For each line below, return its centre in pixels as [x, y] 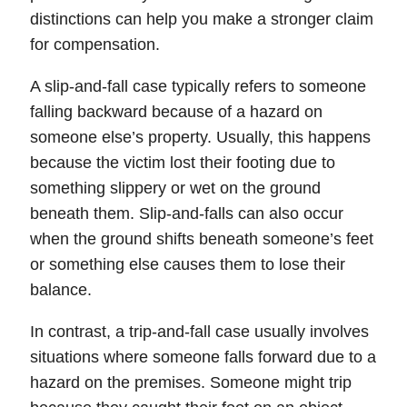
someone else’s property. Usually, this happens [200, 137]
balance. [61, 289]
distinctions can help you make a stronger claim [202, 19]
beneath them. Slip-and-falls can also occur [187, 213]
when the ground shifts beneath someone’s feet [202, 238]
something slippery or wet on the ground [175, 188]
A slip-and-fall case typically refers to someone [198, 86]
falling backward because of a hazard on [176, 111]
